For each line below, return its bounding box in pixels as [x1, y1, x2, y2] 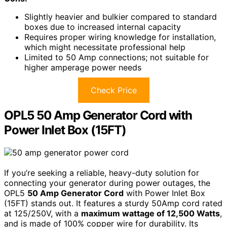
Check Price [90, 85, 137, 96]
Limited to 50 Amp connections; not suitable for [24, 52, 209, 63]
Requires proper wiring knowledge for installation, [24, 32, 216, 43]
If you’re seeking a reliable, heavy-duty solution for [4, 168, 199, 178]
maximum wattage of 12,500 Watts [81, 208, 220, 218]
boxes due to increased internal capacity [24, 22, 181, 32]
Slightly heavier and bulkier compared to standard [24, 12, 217, 22]
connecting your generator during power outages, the [4, 178, 210, 188]
